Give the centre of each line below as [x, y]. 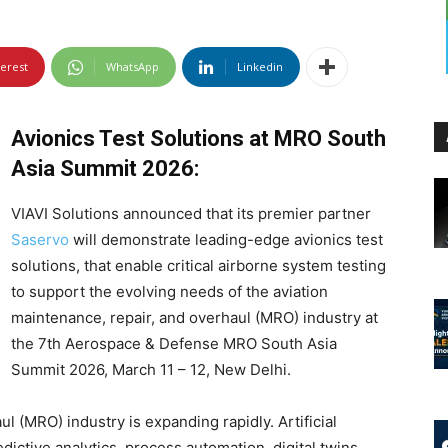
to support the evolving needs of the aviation [169, 291]
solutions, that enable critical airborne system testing [198, 265]
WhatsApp [132, 66]
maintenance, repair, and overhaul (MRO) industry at [194, 317]
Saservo [40, 239]
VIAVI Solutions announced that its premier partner [191, 213]
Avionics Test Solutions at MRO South [198, 138]
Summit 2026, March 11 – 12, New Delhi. [151, 369]
